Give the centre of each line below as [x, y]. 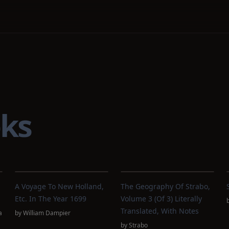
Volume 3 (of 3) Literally [161, 199]
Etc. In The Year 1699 [51, 199]
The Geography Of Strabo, [165, 186]
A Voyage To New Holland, [60, 186]
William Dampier [47, 213]
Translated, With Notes [159, 211]
